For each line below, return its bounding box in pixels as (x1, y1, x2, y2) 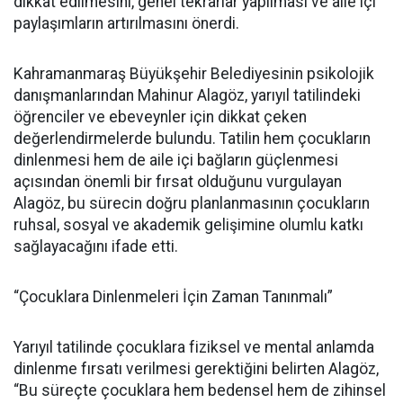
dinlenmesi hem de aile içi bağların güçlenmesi (13, 151, 338, 169)
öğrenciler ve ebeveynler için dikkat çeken (13, 108, 307, 126)
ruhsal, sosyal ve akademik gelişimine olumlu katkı (13, 216, 363, 234)
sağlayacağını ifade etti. (13, 237, 178, 255)
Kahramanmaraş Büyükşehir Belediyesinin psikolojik (13, 65, 374, 83)
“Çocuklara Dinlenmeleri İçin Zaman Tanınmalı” (13, 288, 333, 306)
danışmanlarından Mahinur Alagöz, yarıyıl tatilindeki (13, 86, 361, 104)
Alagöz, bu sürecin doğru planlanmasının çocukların (13, 194, 370, 212)
